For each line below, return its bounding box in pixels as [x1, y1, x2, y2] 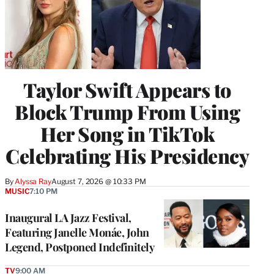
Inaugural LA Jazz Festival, [5, 210, 131, 226]
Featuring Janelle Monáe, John [5, 225, 149, 240]
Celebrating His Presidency [6, 143, 249, 169]
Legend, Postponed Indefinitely [5, 240, 154, 255]
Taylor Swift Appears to [23, 76, 231, 103]
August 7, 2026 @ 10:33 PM [51, 177, 146, 187]
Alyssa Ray [15, 177, 51, 187]
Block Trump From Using [15, 98, 240, 125]
